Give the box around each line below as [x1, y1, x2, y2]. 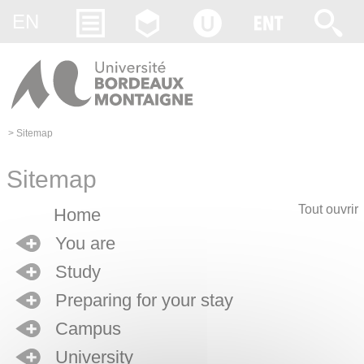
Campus [54, 318, 121, 340]
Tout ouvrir [297, 202, 358, 217]
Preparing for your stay [54, 290, 233, 311]
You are [54, 233, 115, 254]
